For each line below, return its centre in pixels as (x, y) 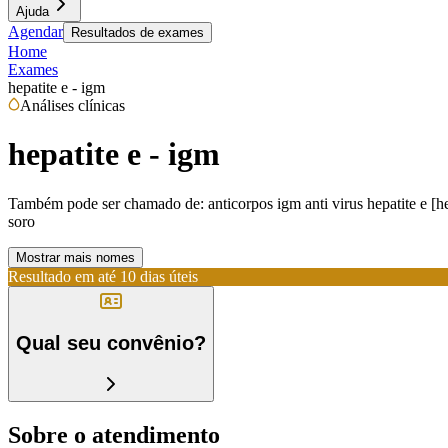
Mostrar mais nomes (75, 257)
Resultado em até (62, 276)
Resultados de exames (137, 32)
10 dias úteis (159, 276)
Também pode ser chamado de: (106, 203)
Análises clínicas (72, 105)
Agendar (35, 31)
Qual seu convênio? (111, 343)
